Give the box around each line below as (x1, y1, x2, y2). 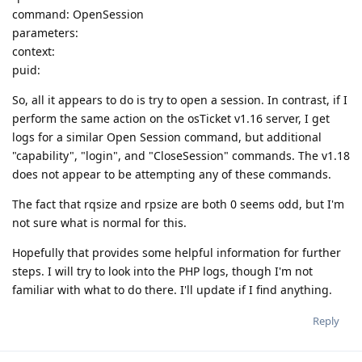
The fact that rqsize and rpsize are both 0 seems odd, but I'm (12, 196, 344, 213)
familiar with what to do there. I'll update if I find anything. (12, 282, 332, 298)
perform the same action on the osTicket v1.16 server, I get (12, 111, 330, 127)
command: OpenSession (12, 6, 144, 23)
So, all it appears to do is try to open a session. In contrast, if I (12, 92, 347, 108)
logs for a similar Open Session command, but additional (12, 129, 322, 145)
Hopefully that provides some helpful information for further (12, 245, 341, 261)
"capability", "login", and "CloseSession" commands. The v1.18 (12, 148, 350, 164)
